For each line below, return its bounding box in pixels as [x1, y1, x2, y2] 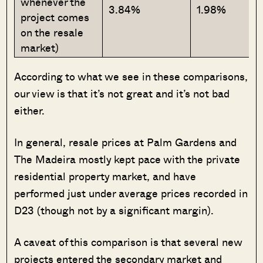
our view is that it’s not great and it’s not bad [14, 85, 230, 101]
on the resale [21, 24, 84, 40]
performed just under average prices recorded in [14, 185, 248, 201]
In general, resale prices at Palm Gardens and [14, 134, 237, 150]
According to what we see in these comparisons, [14, 68, 248, 84]
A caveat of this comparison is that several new [14, 234, 242, 249]
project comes [21, 9, 90, 25]
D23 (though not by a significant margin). [14, 202, 214, 218]
